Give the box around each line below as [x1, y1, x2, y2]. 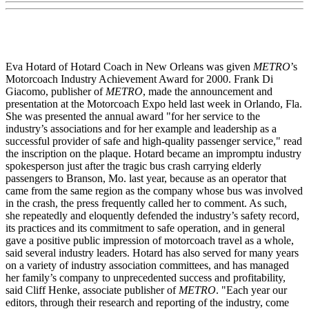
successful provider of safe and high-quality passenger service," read [6, 135, 302, 148]
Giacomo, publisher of [6, 86, 106, 98]
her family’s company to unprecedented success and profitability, [6, 272, 286, 284]
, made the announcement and [143, 86, 272, 98]
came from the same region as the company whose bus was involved [6, 185, 303, 197]
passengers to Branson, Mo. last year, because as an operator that [6, 172, 286, 185]
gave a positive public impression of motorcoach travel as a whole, [6, 235, 294, 247]
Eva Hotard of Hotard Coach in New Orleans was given [6, 61, 253, 73]
